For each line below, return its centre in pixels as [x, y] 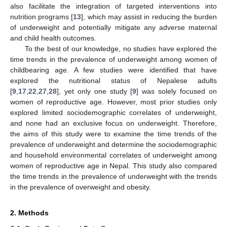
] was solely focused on [177, 91]
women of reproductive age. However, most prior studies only [113, 102]
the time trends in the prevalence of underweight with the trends [113, 176]
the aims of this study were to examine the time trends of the [113, 134]
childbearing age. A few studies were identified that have [113, 70]
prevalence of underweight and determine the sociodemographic [113, 144]
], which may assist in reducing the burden [149, 16]
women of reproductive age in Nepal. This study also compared [113, 165]
